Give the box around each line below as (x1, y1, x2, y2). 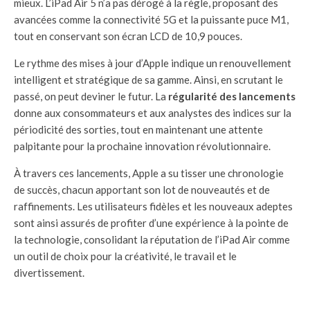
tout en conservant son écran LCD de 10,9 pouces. (14, 30, 242, 43)
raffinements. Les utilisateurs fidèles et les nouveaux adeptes (14, 200, 293, 213)
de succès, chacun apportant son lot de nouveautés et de (14, 183, 270, 197)
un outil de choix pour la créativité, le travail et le (14, 250, 237, 263)
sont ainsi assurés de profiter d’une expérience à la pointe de (14, 217, 289, 230)
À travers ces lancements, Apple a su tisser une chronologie (14, 167, 284, 180)
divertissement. (14, 266, 84, 280)
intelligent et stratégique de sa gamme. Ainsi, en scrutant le (14, 73, 283, 86)
